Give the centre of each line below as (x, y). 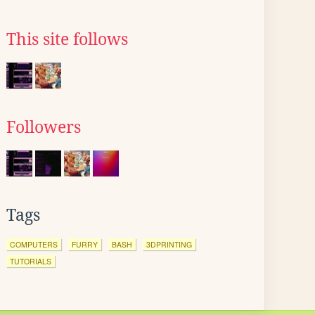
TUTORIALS (31, 261)
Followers (44, 127)
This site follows (67, 39)
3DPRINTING (169, 244)
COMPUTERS (34, 244)
